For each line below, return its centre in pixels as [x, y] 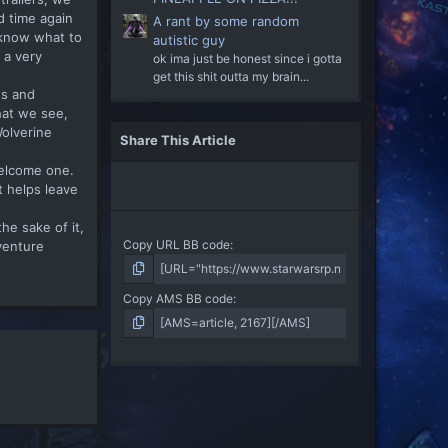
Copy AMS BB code [178, 298]
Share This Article [178, 139]
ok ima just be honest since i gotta [247, 58]
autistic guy [189, 39]
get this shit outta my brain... [231, 76]
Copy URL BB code [176, 244]
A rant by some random [226, 20]
